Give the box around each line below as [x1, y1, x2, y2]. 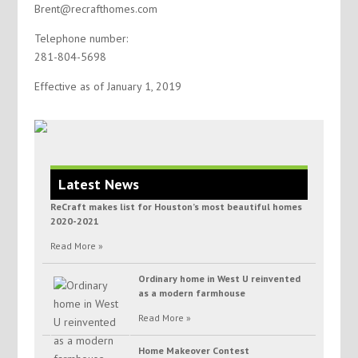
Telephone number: [34, 31, 128, 46]
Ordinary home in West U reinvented [137, 272, 300, 285]
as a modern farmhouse [137, 287, 245, 300]
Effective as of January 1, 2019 [34, 79, 181, 93]
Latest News [58, 175, 139, 194]
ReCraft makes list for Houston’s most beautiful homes [50, 201, 302, 213]
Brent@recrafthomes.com [34, 2, 157, 16]
